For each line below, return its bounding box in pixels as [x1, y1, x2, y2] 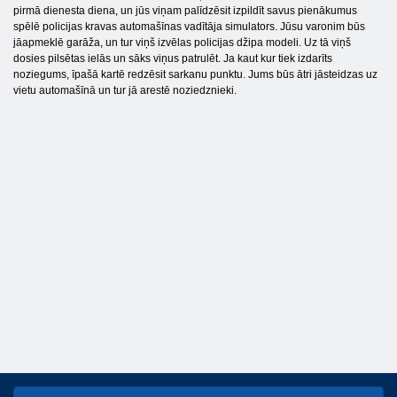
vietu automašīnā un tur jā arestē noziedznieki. [13, 84, 237, 97]
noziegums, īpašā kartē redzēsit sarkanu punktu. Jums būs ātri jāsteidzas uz [13, 68, 378, 82]
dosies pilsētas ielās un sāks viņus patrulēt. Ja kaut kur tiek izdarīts [13, 52, 332, 66]
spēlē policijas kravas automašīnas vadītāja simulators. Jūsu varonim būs [13, 20, 365, 34]
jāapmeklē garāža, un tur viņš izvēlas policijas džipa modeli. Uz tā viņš [13, 36, 351, 50]
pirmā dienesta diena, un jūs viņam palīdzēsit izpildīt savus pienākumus [13, 4, 357, 18]
